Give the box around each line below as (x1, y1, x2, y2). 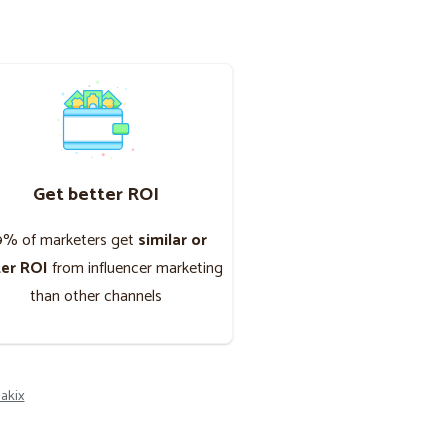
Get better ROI (33, 178, 159, 210)
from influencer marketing (48, 254, 223, 282)
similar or (138, 226, 207, 254)
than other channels (30, 282, 162, 310)
